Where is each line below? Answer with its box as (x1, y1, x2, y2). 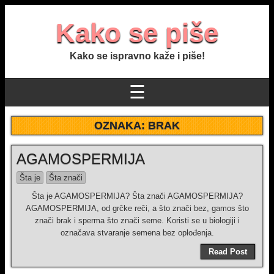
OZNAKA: (94, 119, 148, 131)
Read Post (209, 247, 247, 256)
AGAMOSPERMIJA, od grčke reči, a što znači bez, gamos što (25, 204, 249, 213)
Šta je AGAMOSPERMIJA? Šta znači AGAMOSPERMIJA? (31, 191, 243, 201)
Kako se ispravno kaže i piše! (69, 51, 205, 61)
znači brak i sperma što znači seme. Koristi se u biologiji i (34, 216, 240, 225)
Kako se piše (56, 18, 218, 48)
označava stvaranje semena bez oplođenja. (60, 228, 214, 237)
